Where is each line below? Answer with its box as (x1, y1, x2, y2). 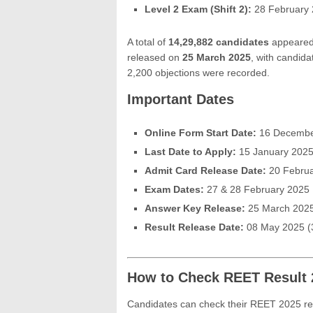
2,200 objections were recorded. (127, 66, 270, 78)
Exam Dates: (145, 183, 204, 195)
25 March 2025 (182, 51, 251, 63)
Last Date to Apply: (145, 145, 236, 157)
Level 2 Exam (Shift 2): (145, 3, 252, 15)
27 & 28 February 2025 (204, 183, 310, 195)
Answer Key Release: (145, 202, 245, 214)
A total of (127, 36, 168, 48)
